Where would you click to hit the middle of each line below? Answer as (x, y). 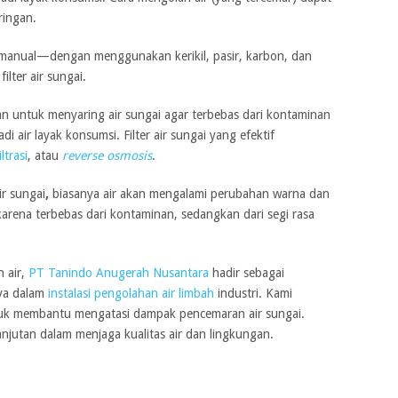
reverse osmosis (107, 156)
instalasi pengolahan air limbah (131, 294)
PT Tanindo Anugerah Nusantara (118, 273)
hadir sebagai (246, 273)
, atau (44, 156)
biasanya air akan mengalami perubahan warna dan (189, 194)
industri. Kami (253, 294)
